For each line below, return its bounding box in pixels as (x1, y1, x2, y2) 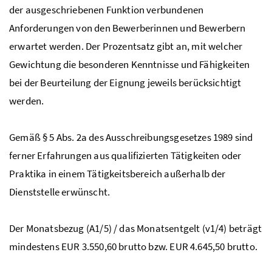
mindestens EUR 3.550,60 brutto (9, 239, 149, 253)
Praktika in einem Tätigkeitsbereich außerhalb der (9, 166, 226, 180)
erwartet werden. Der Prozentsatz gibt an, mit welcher (9, 39, 243, 53)
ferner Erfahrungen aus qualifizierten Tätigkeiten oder (9, 148, 242, 162)
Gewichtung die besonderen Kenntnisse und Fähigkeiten (9, 57, 250, 71)
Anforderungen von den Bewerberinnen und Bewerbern (9, 21, 246, 35)
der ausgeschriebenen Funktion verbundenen (9, 2, 204, 16)
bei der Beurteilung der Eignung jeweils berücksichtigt (9, 75, 242, 89)
